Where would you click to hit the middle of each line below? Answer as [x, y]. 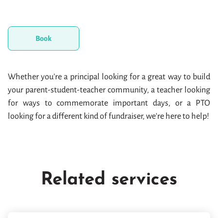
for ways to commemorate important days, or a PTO [109, 103]
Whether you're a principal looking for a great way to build [109, 77]
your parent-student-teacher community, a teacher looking [109, 90]
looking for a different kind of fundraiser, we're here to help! [109, 116]
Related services [109, 180]
